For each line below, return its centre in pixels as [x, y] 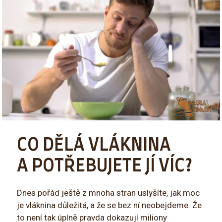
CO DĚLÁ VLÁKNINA [94, 145]
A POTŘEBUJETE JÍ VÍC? [105, 166]
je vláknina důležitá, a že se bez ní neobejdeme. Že [110, 205]
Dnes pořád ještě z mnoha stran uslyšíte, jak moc [109, 193]
